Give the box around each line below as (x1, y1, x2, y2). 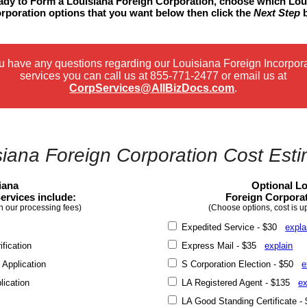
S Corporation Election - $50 (179, 259, 302, 269)
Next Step (253, 6, 300, 19)
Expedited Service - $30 (179, 222, 286, 232)
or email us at (219, 69, 287, 82)
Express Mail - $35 (179, 241, 265, 251)
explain (265, 241, 293, 251)
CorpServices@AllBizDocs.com (69, 82, 235, 94)
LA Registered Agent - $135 (179, 278, 299, 288)
